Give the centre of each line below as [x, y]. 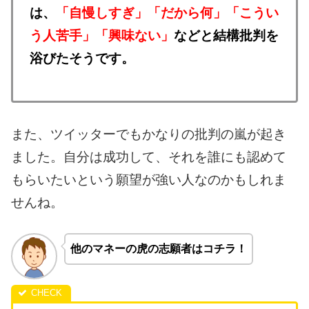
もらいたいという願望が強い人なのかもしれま [149, 179]
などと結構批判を [226, 35]
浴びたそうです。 [82, 58]
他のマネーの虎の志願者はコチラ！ [158, 249]
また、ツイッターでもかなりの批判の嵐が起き [149, 134]
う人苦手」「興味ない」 [102, 35]
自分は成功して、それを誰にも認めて [175, 157]
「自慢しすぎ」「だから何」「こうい [167, 12]
